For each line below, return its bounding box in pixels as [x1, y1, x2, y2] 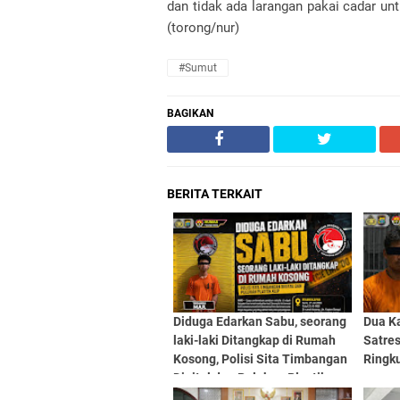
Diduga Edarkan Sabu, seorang [173, 314, 346, 329]
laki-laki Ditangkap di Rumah [173, 333, 336, 347]
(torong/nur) [167, 20, 239, 36]
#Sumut [179, 62, 217, 74]
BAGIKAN [167, 107, 213, 120]
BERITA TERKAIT [167, 187, 262, 201]
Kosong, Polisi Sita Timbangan [173, 352, 347, 366]
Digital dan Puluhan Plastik [173, 371, 327, 385]
